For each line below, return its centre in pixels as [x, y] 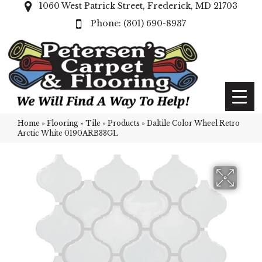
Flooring [63, 123]
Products [124, 123]
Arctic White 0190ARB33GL [68, 133]
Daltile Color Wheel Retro [193, 123]
